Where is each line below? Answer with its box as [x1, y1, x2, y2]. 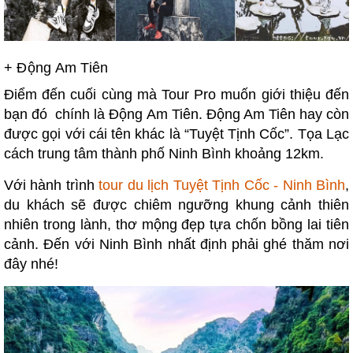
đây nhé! [4, 256, 62, 273]
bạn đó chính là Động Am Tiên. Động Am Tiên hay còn [4, 106, 349, 123]
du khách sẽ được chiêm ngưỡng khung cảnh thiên [4, 197, 349, 214]
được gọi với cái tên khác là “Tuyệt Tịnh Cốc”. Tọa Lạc [4, 126, 349, 143]
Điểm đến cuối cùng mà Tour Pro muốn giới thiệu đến [4, 87, 349, 103]
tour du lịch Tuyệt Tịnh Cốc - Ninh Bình [98, 177, 346, 194]
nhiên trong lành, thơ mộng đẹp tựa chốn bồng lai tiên [4, 217, 349, 233]
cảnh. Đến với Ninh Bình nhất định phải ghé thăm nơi [4, 236, 349, 253]
